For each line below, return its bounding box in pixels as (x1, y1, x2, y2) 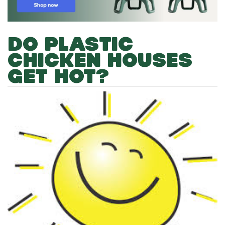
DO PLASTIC (8, 33, 133, 55)
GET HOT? (8, 65, 109, 87)
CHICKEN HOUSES (8, 49, 192, 71)
